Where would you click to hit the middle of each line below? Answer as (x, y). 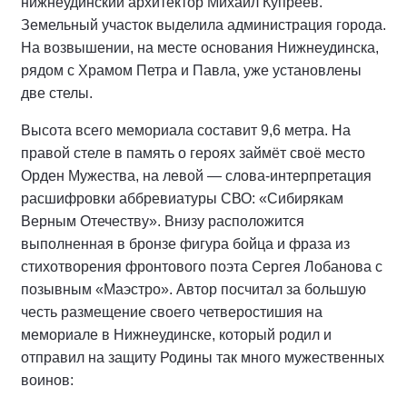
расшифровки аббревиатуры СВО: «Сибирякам (182, 199)
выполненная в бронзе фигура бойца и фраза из (185, 244)
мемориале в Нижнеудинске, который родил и (176, 335)
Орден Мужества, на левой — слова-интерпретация (196, 176)
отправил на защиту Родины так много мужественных (203, 358)
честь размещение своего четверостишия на (172, 313)
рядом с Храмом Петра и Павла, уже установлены (191, 71)
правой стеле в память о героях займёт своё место (193, 154)
